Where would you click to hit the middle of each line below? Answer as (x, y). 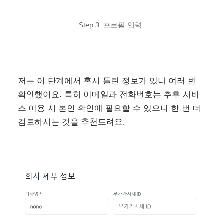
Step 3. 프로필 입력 (110, 25)
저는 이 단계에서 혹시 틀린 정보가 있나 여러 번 (107, 81)
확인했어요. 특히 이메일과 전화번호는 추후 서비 (109, 95)
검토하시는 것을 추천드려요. (72, 122)
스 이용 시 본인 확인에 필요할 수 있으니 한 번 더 (110, 109)
